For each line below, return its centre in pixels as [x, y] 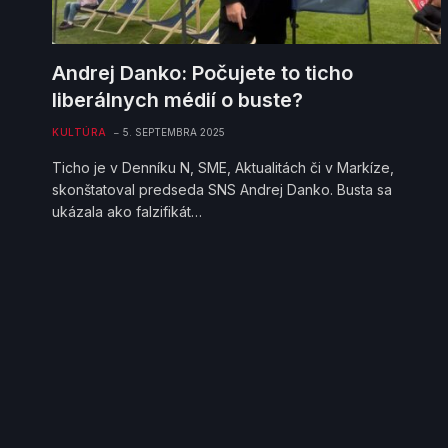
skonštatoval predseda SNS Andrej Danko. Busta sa [222, 189]
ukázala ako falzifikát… [127, 211]
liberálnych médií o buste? [177, 99]
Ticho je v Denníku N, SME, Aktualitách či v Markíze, [223, 167]
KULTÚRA [79, 131]
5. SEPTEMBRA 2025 [173, 131]
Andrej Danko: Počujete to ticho [202, 72]
